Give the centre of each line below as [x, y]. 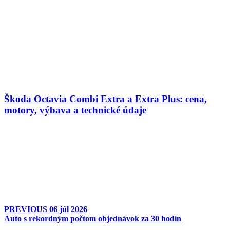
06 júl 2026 [68, 209]
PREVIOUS [27, 209]
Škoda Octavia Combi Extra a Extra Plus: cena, [106, 99]
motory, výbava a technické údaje [75, 110]
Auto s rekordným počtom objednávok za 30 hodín [93, 218]
